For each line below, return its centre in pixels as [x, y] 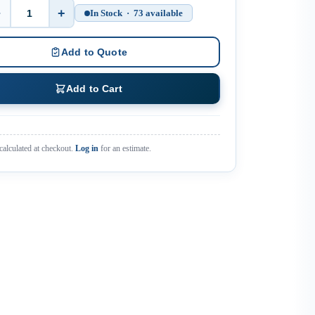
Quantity [105, 17]
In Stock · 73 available [136, 13]
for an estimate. [125, 148]
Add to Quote [94, 52]
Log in [87, 148]
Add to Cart [94, 89]
